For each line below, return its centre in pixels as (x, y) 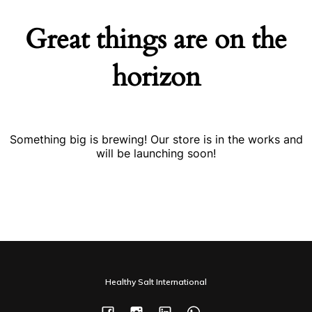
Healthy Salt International (156, 282)
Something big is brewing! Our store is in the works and (156, 140)
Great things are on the (156, 40)
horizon (156, 77)
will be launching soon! (156, 154)
